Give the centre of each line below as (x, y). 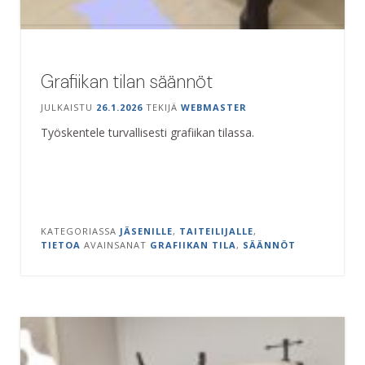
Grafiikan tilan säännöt (127, 81)
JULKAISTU (68, 107)
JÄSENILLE (146, 231)
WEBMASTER (214, 107)
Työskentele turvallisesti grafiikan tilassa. (147, 132)
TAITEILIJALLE (216, 231)
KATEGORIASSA (80, 231)
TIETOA (61, 244)
